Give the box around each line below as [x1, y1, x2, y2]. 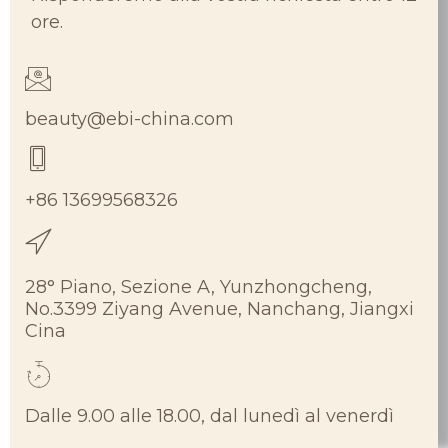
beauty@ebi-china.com [25, 108, 234, 131]
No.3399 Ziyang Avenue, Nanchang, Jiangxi [25, 298, 414, 321]
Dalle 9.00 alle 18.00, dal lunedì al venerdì [25, 405, 394, 428]
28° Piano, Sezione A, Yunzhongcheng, [25, 276, 372, 299]
